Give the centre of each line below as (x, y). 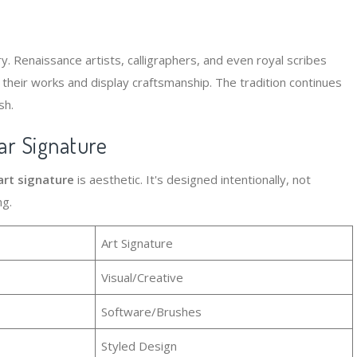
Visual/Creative (143, 277)
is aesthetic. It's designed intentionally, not (192, 179)
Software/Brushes (152, 312)
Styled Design (139, 346)
